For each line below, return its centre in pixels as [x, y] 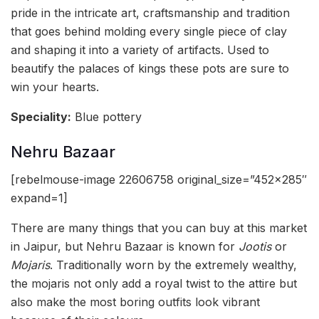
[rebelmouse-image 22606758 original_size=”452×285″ [159, 180]
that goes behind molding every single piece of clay [149, 31]
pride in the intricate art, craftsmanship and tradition [150, 12]
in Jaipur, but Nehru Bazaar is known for [125, 247]
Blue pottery [106, 116]
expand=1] [39, 198]
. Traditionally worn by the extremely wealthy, [173, 265]
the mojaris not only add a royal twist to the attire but [154, 284]
